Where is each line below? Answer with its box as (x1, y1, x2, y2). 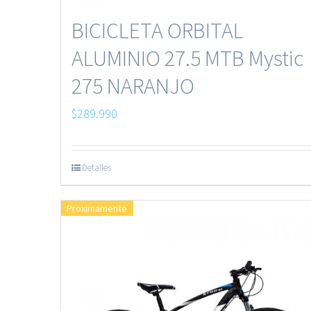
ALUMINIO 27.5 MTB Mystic (72, 44, 303, 73)
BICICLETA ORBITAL (72, 17, 244, 45)
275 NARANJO (72, 72, 194, 101)
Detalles (82, 162, 111, 174)
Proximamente (67, 202, 128, 215)
